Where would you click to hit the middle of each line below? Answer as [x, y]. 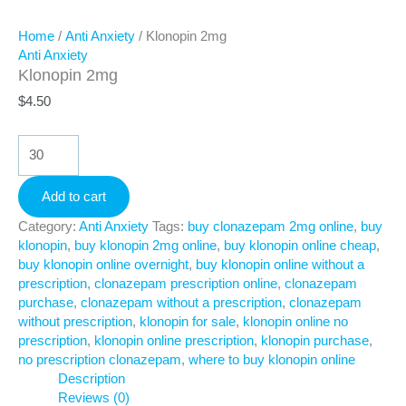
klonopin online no [295, 321]
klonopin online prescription [174, 340]
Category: [48, 226]
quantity [40, 181]
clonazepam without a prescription [181, 302]
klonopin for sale [188, 321]
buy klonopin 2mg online [145, 245]
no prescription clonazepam [100, 359]
